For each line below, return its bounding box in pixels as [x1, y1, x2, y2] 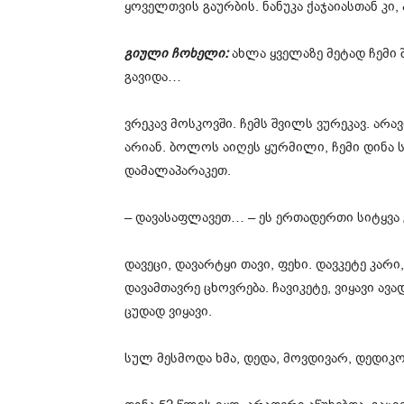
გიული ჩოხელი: [124, 44, 228, 63]
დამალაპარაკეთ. [124, 161, 231, 180]
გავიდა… [124, 68, 181, 87]
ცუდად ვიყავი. [124, 302, 212, 321]
